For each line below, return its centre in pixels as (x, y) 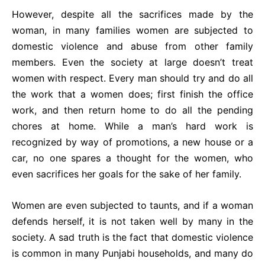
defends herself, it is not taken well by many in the (132, 221)
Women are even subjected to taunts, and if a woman (132, 205)
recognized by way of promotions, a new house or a (132, 142)
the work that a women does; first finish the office (132, 94)
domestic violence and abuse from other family (132, 46)
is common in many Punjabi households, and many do (132, 253)
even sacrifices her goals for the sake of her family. (127, 174)
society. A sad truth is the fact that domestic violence (132, 237)
